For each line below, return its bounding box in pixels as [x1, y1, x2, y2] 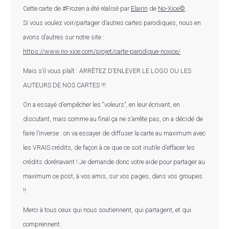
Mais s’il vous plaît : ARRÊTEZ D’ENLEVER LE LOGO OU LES [23, 66, 191, 75]
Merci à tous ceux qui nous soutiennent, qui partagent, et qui [23, 205, 191, 214]
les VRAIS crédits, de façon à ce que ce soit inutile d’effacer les [23, 143, 195, 151]
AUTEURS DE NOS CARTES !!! [23, 81, 106, 89]
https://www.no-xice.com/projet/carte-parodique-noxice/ [23, 47, 180, 55]
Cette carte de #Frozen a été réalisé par [23, 4, 131, 12]
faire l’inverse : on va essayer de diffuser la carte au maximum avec [23, 129, 205, 137]
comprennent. [23, 220, 61, 228]
